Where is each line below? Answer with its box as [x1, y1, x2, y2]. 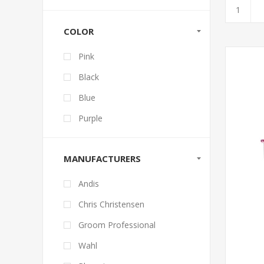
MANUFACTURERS [64, 153, 141, 164]
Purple [78, 113, 103, 124]
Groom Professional [78, 219, 156, 230]
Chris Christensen [78, 199, 144, 210]
